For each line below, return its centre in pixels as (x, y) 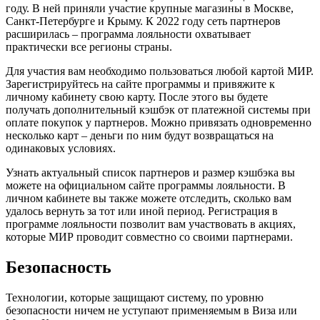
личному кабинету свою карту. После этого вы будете (137, 96)
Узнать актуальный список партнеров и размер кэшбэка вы (150, 172)
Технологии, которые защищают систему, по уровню (135, 297)
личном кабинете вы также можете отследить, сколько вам (149, 198)
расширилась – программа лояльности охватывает (128, 34)
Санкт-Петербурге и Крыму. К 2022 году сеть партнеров (143, 21)
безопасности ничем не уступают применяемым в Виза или (151, 310)
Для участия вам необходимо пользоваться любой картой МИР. (160, 71)
